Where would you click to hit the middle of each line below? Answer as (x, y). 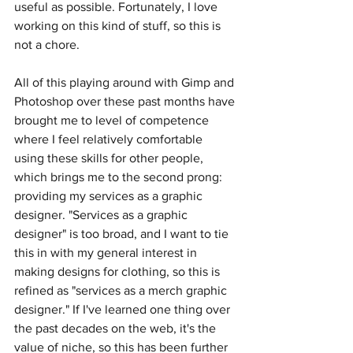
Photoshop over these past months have (126, 102)
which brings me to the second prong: (120, 177)
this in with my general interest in (107, 253)
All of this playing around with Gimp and (126, 83)
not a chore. (47, 45)
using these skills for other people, (110, 158)
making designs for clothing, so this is (119, 272)
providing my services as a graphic (110, 196)
